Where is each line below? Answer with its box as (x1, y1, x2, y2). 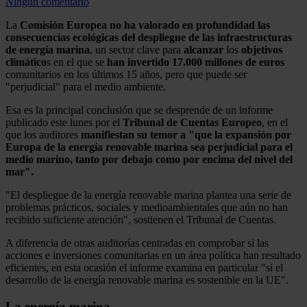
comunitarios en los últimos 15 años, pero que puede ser (5, 68, 247, 80)
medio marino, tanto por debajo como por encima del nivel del (5, 153, 293, 165)
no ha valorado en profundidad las (110, 19, 270, 31)
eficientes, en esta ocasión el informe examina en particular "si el (5, 261, 283, 273)
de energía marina (5, 43, 90, 56)
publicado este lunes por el (5, 116, 123, 128)
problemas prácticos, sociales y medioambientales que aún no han (5, 201, 288, 213)
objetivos (241, 43, 282, 56)
